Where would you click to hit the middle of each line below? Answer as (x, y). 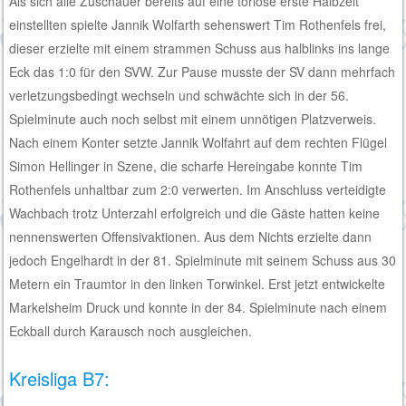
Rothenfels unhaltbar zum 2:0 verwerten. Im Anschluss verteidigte (198, 189)
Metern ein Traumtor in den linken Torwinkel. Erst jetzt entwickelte (198, 283)
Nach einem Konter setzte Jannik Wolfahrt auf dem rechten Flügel (198, 142)
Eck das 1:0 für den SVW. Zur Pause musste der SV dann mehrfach (203, 71)
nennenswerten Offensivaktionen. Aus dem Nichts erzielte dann (191, 236)
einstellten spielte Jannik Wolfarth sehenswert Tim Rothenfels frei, (198, 24)
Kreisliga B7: (60, 378)
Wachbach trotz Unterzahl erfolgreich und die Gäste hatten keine (195, 213)
